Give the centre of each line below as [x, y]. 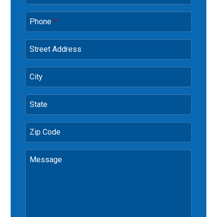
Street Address [56, 49]
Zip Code [45, 132]
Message [46, 160]
